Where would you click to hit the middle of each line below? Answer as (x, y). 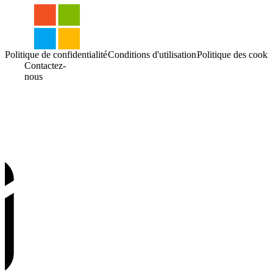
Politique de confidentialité (56, 54)
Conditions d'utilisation (152, 54)
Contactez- (45, 65)
